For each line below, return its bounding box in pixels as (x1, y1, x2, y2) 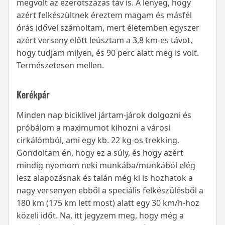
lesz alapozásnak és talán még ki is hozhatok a (17, 172, 193, 184)
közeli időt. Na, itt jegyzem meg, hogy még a (17, 210, 184, 221)
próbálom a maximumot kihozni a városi (17, 122, 170, 134)
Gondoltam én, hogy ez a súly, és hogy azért (17, 147, 183, 159)
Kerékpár (17, 87, 50, 101)
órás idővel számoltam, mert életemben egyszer (17, 22, 199, 34)
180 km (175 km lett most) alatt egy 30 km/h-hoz (17, 197, 199, 209)
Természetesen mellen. (17, 60, 104, 71)
